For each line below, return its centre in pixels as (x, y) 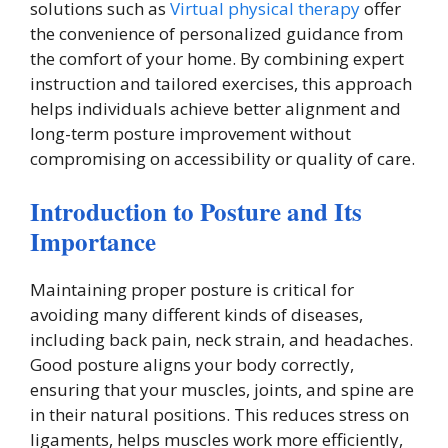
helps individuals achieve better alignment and (215, 108)
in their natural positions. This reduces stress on (219, 414)
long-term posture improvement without (190, 133)
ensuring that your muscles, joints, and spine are (222, 389)
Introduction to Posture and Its (196, 211)
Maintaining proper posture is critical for (192, 289)
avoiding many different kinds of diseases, (196, 314)
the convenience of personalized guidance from (216, 33)
